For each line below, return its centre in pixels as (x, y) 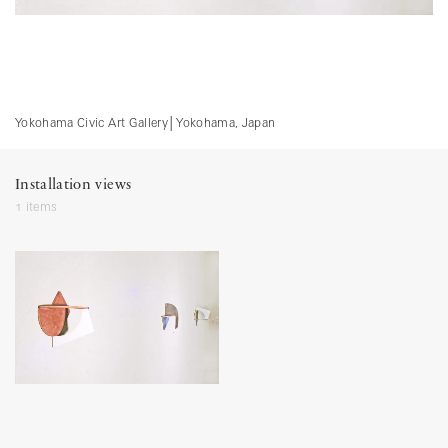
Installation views (73, 185)
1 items (36, 207)
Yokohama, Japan (226, 123)
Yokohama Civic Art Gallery (91, 123)
